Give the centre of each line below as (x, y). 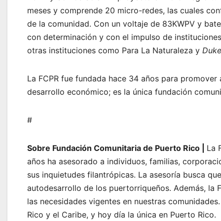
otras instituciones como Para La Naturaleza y (115, 50)
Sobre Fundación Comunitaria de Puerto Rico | (117, 148)
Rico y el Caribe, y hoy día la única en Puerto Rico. (122, 214)
